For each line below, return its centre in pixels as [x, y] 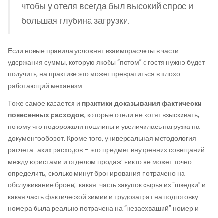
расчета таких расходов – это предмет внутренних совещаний [106, 150]
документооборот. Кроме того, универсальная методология [102, 138]
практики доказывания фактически [142, 103]
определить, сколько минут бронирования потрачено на [96, 173]
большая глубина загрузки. [76, 21]
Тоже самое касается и [45, 103]
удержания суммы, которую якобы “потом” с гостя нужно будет [106, 63]
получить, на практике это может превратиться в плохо [94, 74]
